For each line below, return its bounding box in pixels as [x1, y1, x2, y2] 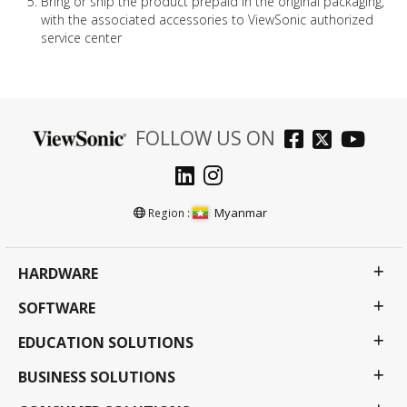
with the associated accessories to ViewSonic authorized [41, 10, 373, 28]
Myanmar [214, 203, 268, 221]
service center [41, 28, 122, 46]
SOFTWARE [18, 297, 95, 318]
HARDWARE [18, 263, 98, 283]
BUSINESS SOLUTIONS [18, 366, 175, 387]
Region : [144, 204, 193, 221]
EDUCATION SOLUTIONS [18, 332, 194, 352]
